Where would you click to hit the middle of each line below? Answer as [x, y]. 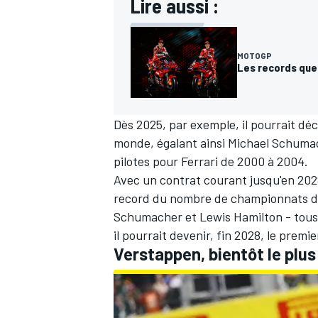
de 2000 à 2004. [263, 161]
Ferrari [199, 161]
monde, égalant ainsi [171, 142]
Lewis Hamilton [241, 216]
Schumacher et [157, 216]
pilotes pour [147, 161]
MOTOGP [254, 55]
